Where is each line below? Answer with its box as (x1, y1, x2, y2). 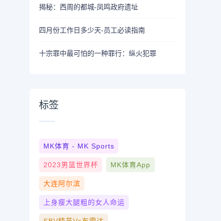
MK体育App (110, 161, 150, 169)
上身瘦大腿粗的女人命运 (43, 198, 125, 207)
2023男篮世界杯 (43, 161, 98, 169)
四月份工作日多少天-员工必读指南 (39, 26, 146, 34)
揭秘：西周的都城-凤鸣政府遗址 (39, 2, 139, 11)
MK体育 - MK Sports (43, 142, 114, 150)
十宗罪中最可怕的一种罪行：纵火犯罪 (39, 49, 157, 57)
